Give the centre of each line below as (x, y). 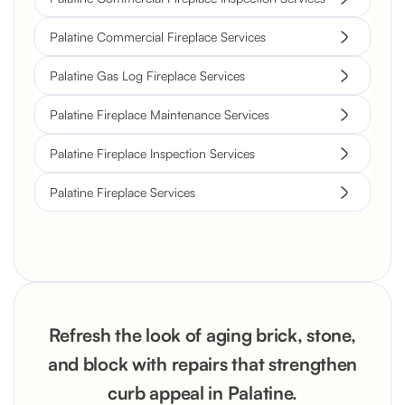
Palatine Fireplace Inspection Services (152, 154)
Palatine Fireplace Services (122, 193)
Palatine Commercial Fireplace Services (158, 37)
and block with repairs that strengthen (202, 364)
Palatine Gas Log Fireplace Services (147, 76)
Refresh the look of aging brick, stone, (202, 335)
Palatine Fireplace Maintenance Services (160, 115)
